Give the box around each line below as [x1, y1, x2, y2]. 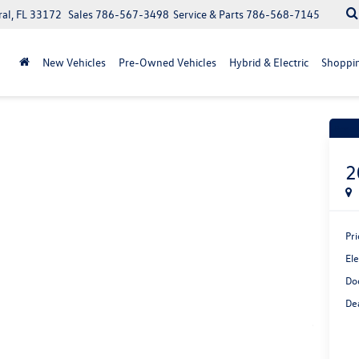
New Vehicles [42, 54, 106, 70]
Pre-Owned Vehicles [119, 54, 216, 70]
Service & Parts [173, 6, 244, 22]
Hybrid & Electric [229, 54, 309, 70]
